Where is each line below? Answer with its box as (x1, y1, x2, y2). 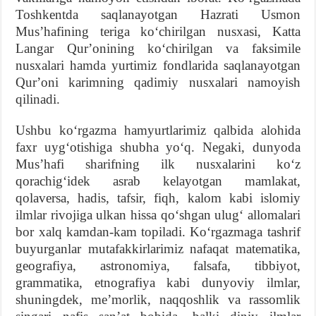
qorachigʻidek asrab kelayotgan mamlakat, (16, 173, 300, 188)
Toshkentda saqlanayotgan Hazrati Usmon (16, 6, 300, 22)
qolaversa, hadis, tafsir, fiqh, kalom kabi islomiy (16, 190, 300, 205)
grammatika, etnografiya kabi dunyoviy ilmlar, (16, 274, 300, 290)
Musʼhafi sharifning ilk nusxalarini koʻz (16, 156, 300, 171)
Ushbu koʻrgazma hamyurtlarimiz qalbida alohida (16, 122, 300, 138)
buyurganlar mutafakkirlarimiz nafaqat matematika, (16, 241, 300, 256)
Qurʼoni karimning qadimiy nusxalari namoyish (16, 74, 300, 90)
